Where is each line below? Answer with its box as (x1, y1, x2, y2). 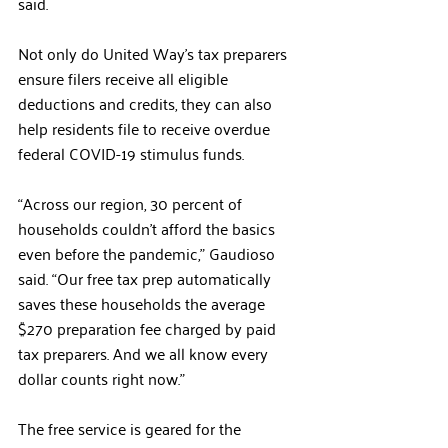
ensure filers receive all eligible (18, 64, 232, 92)
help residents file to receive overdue (18, 114, 274, 142)
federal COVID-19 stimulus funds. (18, 139, 244, 167)
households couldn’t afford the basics (18, 214, 279, 242)
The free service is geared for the (18, 414, 245, 442)
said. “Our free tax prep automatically (18, 264, 275, 292)
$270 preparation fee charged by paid (18, 314, 280, 342)
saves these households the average (18, 289, 269, 317)
